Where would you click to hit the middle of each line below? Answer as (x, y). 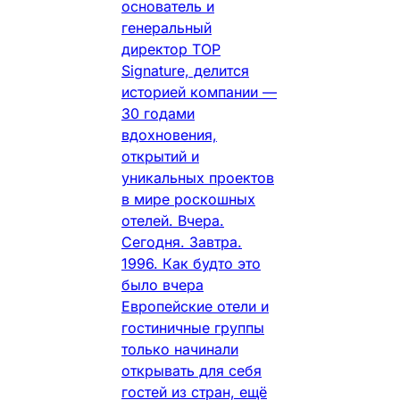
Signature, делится (185, 70)
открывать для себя (192, 370)
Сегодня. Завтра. (182, 242)
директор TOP (171, 49)
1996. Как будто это (191, 263)
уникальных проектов (198, 177)
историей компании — (199, 92)
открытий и (160, 156)
